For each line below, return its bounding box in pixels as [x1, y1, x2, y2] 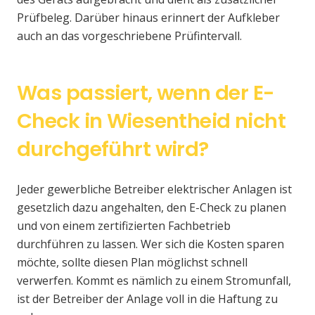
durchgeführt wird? [17, 135, 209, 164]
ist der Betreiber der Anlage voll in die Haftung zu [17, 291, 278, 307]
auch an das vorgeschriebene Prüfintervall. [17, 28, 242, 44]
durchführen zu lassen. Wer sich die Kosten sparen [17, 236, 284, 252]
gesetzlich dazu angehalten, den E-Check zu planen [17, 200, 286, 216]
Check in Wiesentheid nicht [17, 107, 286, 136]
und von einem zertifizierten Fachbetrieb [17, 218, 231, 234]
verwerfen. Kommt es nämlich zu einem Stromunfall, [17, 273, 291, 289]
